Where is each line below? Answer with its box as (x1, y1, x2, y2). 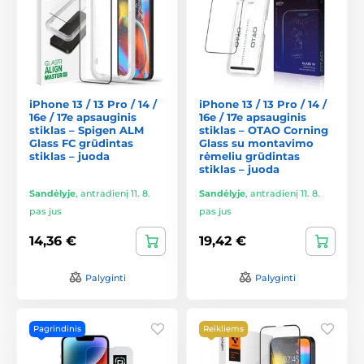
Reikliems (203, 323, 244, 334)
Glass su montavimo (199, 136, 314, 149)
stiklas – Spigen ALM (29, 123, 144, 136)
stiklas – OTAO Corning (199, 123, 328, 136)
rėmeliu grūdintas (199, 149, 300, 162)
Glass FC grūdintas (29, 136, 133, 149)
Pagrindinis (33, 323, 81, 334)
